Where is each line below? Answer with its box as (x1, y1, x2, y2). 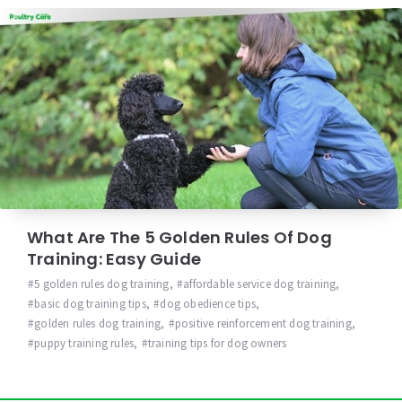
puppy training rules (34, 335, 135, 351)
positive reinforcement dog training (174, 315, 352, 331)
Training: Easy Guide (27, 247, 201, 270)
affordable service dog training (183, 275, 336, 292)
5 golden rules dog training (34, 275, 170, 292)
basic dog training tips (34, 295, 146, 311)
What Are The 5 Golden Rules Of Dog (27, 225, 332, 249)
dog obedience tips (160, 295, 257, 311)
